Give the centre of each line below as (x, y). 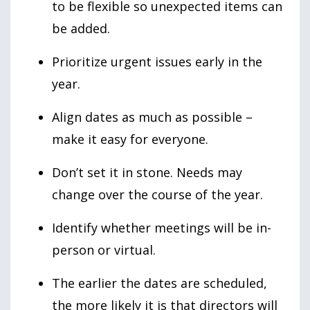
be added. (81, 29)
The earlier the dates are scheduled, (159, 283)
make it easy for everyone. (130, 139)
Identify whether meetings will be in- (162, 228)
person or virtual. (104, 250)
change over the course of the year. (157, 195)
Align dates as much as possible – (152, 117)
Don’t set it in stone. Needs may (147, 173)
